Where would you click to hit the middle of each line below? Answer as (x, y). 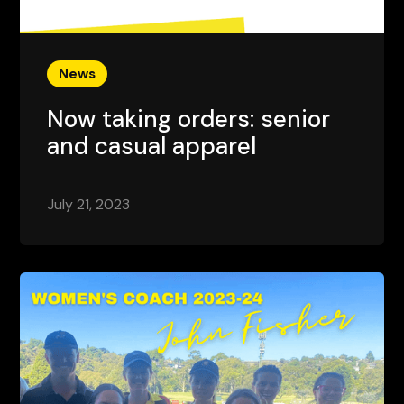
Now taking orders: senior (189, 119)
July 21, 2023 (89, 204)
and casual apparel (152, 146)
